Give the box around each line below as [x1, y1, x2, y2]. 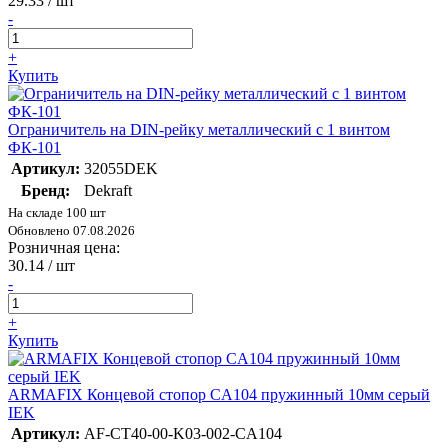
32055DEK [84, 160, 158, 178]
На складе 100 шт [8, 205, 106, 221]
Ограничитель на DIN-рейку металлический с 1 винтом [8, 121, 390, 139]
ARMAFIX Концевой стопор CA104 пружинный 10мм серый [8, 386, 430, 404]
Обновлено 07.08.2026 [8, 223, 135, 239]
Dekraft [84, 182, 132, 200]
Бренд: [21, 182, 70, 200]
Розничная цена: [8, 239, 120, 257]
